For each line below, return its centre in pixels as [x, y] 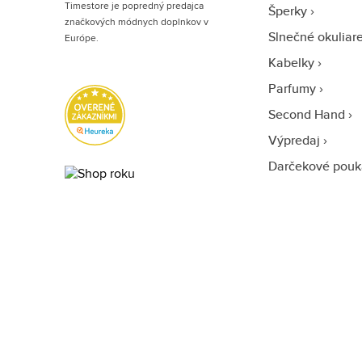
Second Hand [306, 114]
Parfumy [292, 88]
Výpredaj [294, 140]
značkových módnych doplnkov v [137, 21]
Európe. [82, 37]
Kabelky [291, 63]
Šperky [287, 11]
